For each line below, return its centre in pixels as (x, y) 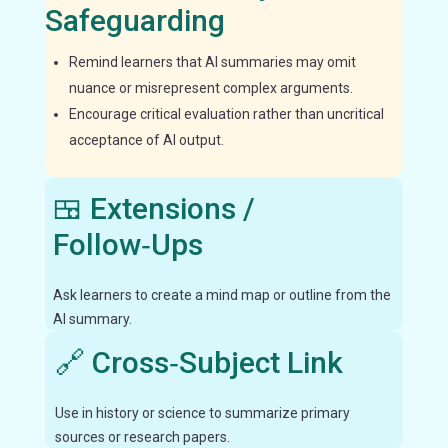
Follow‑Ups (127, 244)
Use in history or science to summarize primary (202, 412)
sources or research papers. (142, 436)
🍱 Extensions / (153, 208)
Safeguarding (134, 20)
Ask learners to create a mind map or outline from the (221, 294)
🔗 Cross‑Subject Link (198, 362)
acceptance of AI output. (146, 139)
